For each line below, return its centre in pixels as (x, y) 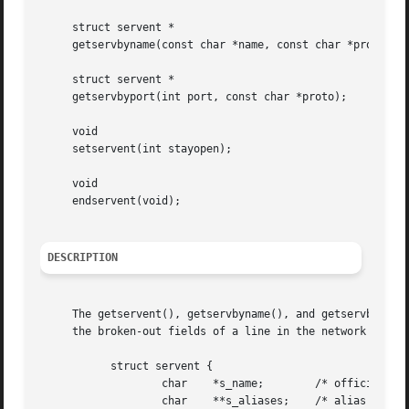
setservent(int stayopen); (136, 149)
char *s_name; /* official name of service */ (92, 384)
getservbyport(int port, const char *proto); (194, 97)
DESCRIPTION (83, 258)
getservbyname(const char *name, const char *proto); (220, 45)
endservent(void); (111, 201)
